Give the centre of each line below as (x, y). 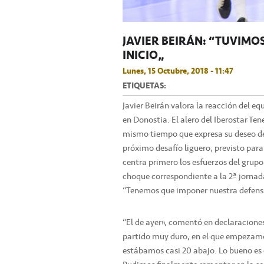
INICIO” (143, 55)
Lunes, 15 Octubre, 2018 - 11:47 (178, 71)
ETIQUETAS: (144, 86)
